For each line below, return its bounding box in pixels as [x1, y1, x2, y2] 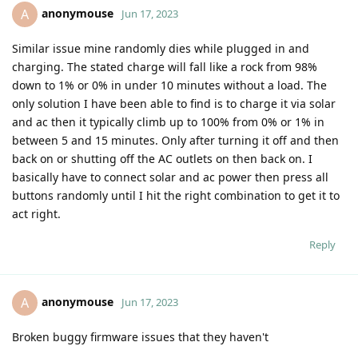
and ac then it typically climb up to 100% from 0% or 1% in [12, 113, 324, 129]
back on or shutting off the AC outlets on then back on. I [12, 150, 312, 166]
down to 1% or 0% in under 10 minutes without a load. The [12, 77, 327, 93]
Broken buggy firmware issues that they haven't [12, 328, 268, 344]
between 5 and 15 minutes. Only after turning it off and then [12, 132, 339, 148]
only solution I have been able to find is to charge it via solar [12, 95, 336, 111]
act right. [12, 205, 61, 221]
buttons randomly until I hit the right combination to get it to [12, 187, 340, 203]
